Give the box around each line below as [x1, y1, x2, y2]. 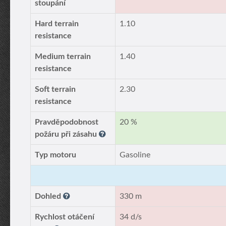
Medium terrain [35, 52, 91, 61]
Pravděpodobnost [35, 118, 98, 126]
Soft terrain [35, 85, 76, 93]
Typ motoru [35, 151, 76, 159]
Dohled [35, 192, 63, 200]
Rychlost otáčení [35, 213, 94, 221]
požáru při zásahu [35, 130, 99, 138]
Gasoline [120, 151, 150, 159]
